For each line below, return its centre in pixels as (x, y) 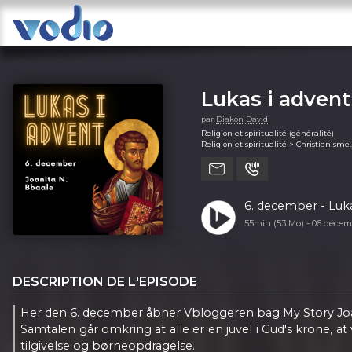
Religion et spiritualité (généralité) (268, 133)
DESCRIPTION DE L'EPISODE (105, 281)
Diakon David (242, 119)
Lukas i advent (276, 98)
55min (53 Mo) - (278, 223)
